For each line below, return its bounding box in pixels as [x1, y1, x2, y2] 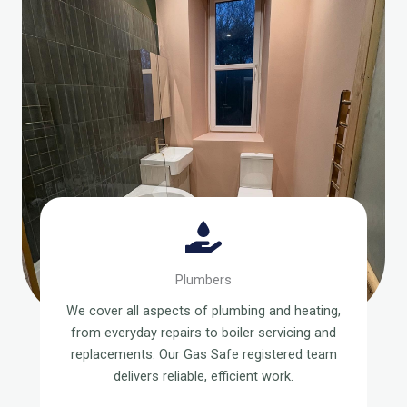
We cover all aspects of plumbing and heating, [66, 303, 341, 319]
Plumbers [175, 272, 232, 288]
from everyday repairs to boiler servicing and [71, 324, 336, 341]
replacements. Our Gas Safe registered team [70, 346, 337, 362]
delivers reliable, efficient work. [114, 368, 293, 384]
